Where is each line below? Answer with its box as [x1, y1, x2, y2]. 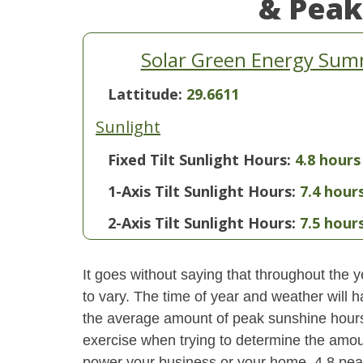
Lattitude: [108, 84, 186, 104]
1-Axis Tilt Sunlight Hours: [108, 181, 296, 201]
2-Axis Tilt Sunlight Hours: [108, 213, 296, 233]
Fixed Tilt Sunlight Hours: [108, 150, 291, 169]
